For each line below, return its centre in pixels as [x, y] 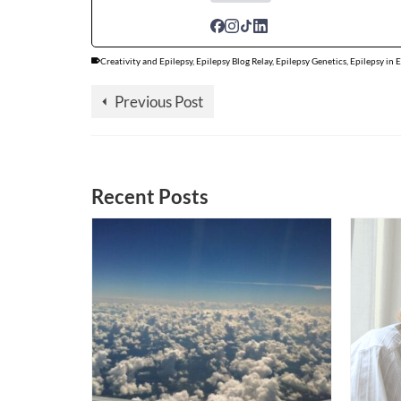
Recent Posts [150, 196]
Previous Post [159, 101]
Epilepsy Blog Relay [234, 60]
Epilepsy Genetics [311, 60]
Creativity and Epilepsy [146, 60]
